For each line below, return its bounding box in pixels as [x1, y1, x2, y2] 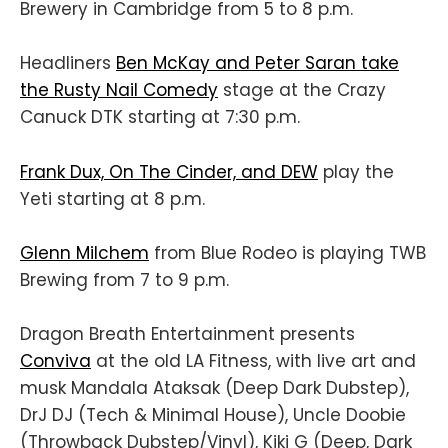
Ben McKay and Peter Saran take [116, 51, 399, 76]
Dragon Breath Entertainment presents [20, 321, 355, 346]
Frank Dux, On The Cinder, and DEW [20, 159, 318, 184]
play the [318, 159, 394, 184]
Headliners [20, 51, 116, 76]
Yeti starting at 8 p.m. [20, 186, 205, 211]
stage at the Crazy [218, 78, 386, 103]
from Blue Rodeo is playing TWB [149, 240, 426, 265]
